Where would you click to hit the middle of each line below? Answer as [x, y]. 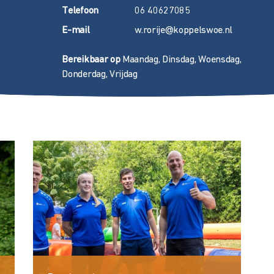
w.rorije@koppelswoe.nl [184, 31]
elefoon [83, 11]
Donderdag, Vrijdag [100, 75]
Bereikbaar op [91, 60]
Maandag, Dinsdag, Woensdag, [181, 60]
